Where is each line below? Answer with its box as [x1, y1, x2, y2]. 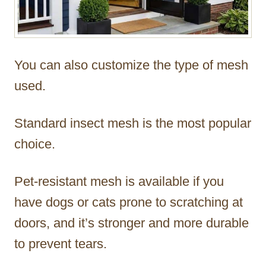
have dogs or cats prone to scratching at [14, 194, 243, 210]
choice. [14, 136, 55, 151]
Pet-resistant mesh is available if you [14, 173, 224, 189]
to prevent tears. [14, 236, 107, 251]
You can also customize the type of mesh [14, 57, 248, 72]
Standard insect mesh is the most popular [14, 115, 251, 131]
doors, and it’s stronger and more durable [14, 215, 249, 230]
